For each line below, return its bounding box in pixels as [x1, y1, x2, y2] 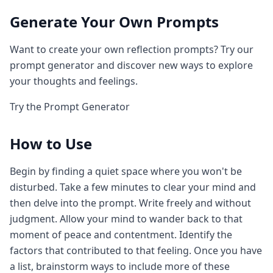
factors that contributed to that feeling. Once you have [10, 244, 262, 257]
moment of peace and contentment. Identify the [10, 228, 232, 241]
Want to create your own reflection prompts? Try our [10, 43, 253, 56]
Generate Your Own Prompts [10, 12, 219, 32]
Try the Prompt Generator [10, 100, 130, 113]
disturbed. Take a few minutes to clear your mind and [10, 180, 256, 194]
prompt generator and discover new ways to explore [10, 58, 253, 72]
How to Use [10, 133, 92, 154]
